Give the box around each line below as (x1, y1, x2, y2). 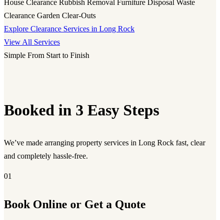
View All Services (4, 38, 60, 47)
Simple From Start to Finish (4, 51, 89, 60)
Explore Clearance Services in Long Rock (4, 25, 135, 33)
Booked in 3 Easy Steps (4, 101, 159, 119)
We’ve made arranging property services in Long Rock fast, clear (4, 138, 205, 147)
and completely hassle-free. (4, 152, 88, 161)
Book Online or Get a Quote (4, 197, 146, 211)
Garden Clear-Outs (37, 11, 96, 20)
